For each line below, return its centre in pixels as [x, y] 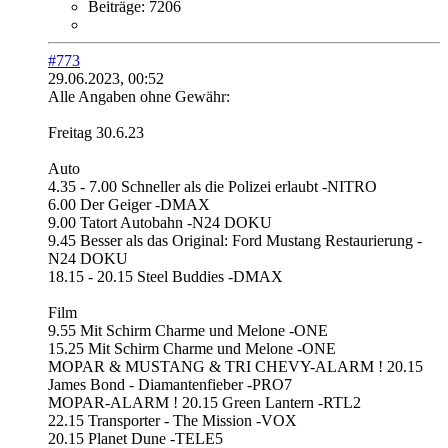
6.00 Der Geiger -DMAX [129, 205]
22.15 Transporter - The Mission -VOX [172, 421]
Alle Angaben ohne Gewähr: [139, 97]
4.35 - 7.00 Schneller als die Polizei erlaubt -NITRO [212, 187]
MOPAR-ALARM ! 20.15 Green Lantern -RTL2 [204, 403]
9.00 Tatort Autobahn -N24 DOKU [160, 223]
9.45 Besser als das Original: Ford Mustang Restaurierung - [235, 241]
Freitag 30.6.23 [96, 133]
